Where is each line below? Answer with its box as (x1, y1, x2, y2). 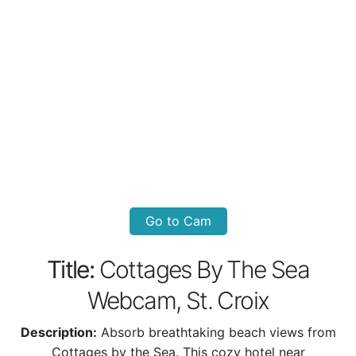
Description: (20, 324, 97, 340)
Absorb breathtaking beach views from (100, 324, 336, 340)
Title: (46, 255, 95, 284)
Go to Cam (145, 213, 211, 229)
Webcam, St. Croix (87, 286, 269, 315)
